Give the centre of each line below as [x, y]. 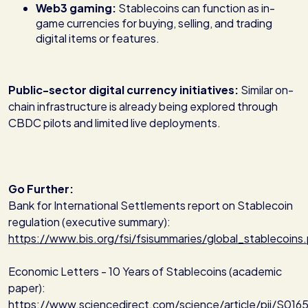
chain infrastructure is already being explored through [143, 107]
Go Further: [42, 189]
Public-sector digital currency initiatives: [124, 90]
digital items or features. [98, 38]
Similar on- [267, 90]
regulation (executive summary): [90, 222]
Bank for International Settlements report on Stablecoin [151, 206]
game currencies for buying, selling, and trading [154, 23]
